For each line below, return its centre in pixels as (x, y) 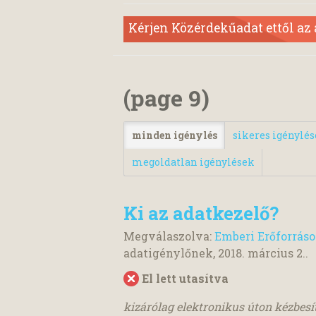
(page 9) (166, 98)
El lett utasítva (185, 278)
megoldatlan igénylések (193, 162)
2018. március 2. (262, 253)
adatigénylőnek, (171, 253)
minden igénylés (174, 135)
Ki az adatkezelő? (201, 213)
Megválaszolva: (169, 236)
